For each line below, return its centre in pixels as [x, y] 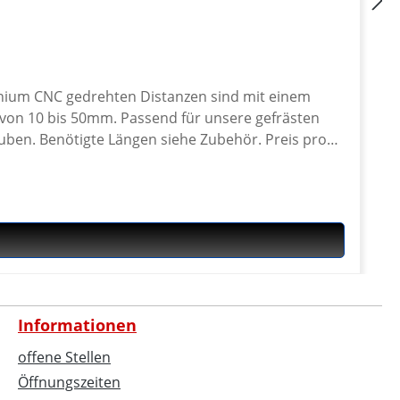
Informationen [77, 325]
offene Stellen [64, 357]
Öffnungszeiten [69, 382]
